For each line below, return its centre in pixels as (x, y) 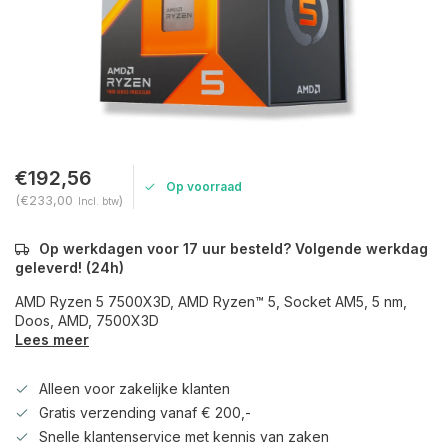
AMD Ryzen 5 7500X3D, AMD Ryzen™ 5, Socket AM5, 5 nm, (211, 301)
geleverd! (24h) (69, 267)
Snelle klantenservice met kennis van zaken (184, 436)
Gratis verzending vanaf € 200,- (145, 412)
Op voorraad (204, 186)
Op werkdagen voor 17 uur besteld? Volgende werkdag (233, 248)
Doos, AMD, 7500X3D (87, 320)
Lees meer (52, 339)
